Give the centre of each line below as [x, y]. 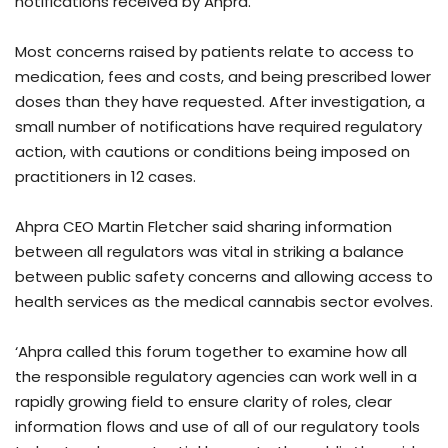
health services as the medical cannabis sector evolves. [224, 301]
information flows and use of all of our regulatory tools [217, 426]
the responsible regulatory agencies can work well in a [216, 376]
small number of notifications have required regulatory [218, 126]
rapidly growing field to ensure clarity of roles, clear [203, 401]
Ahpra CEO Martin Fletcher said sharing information [203, 226]
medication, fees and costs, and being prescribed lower [223, 76]
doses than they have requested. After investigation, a [220, 101]
